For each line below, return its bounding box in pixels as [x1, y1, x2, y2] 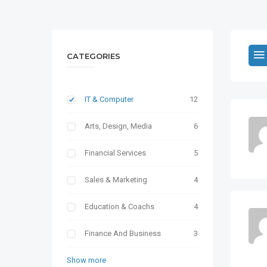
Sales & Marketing [85, 175, 147, 184]
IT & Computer [85, 95, 133, 104]
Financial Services [85, 148, 146, 157]
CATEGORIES [67, 51, 120, 61]
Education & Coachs [85, 202, 154, 211]
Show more [67, 256, 106, 265]
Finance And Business [85, 229, 161, 238]
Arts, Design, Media [85, 122, 152, 131]
